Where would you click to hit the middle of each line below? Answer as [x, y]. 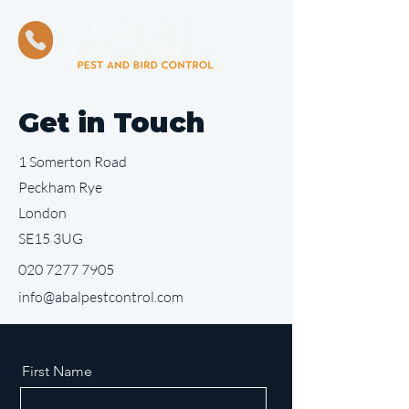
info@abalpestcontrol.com [101, 297]
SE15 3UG [51, 238]
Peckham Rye [60, 187]
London [42, 213]
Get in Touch [111, 123]
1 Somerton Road [73, 162]
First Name [57, 371]
